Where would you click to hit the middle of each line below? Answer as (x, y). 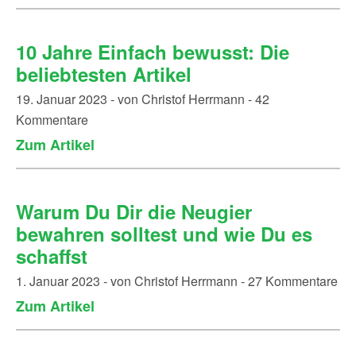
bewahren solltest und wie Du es (164, 234)
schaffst (52, 256)
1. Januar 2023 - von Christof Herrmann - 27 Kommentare (177, 281)
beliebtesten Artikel (104, 74)
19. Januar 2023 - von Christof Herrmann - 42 (143, 99)
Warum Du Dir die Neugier (134, 211)
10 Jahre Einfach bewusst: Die (153, 52)
